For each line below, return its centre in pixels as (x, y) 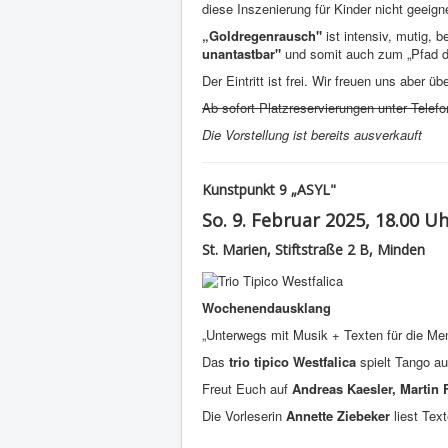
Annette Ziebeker (338, 415)
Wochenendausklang (266, 307)
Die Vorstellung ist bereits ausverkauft (312, 135)
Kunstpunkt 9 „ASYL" (269, 190)
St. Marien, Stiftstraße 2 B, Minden (313, 250)
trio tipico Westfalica (290, 361)
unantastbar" (243, 54)
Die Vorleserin (244, 415)
